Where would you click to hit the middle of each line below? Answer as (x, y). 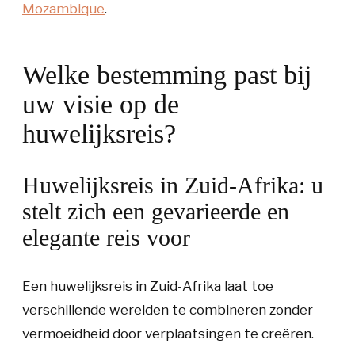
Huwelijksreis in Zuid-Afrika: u (173, 185)
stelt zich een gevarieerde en (156, 211)
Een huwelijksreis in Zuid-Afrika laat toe (148, 286)
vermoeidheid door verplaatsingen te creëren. (168, 334)
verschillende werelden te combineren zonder (168, 310)
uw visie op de (101, 104)
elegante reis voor (106, 237)
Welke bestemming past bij (167, 75)
